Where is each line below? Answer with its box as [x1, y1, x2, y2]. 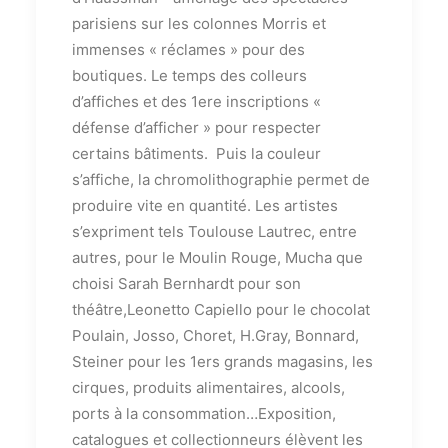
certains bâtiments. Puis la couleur [72, 144, 321, 163]
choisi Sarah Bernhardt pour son [72, 274, 301, 293]
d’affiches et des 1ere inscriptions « [72, 92, 321, 111]
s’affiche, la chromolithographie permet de [72, 170, 370, 189]
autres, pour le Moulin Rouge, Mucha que [72, 248, 363, 267]
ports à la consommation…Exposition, [72, 404, 336, 423]
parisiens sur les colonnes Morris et [72, 14, 326, 33]
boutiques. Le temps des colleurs [72, 66, 307, 85]
